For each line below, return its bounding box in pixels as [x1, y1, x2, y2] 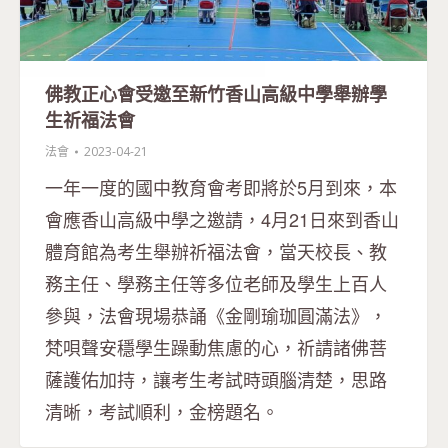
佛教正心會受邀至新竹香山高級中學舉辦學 [45, 82, 387, 107]
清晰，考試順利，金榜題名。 [45, 398, 279, 425]
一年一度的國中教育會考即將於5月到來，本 [45, 174, 397, 201]
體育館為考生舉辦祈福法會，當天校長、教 [45, 238, 387, 265]
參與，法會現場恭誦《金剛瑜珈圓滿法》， [45, 302, 387, 329]
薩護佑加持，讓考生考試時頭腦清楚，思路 [45, 366, 387, 393]
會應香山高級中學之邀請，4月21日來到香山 [45, 206, 399, 233]
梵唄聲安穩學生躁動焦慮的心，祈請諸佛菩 [45, 334, 387, 361]
